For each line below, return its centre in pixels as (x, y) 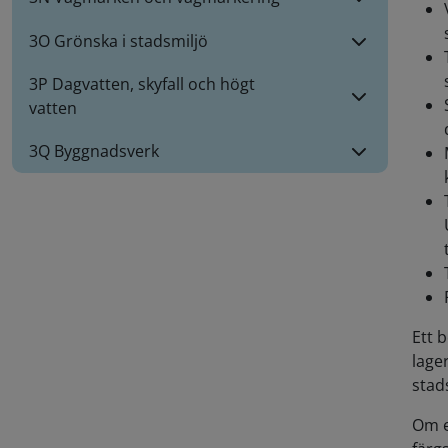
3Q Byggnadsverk (94, 150)
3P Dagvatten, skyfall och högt (142, 83)
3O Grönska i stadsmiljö (118, 40)
